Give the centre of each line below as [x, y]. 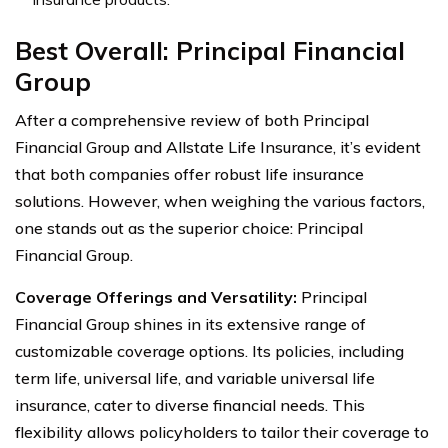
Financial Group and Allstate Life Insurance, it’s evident [218, 146]
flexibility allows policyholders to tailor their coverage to [222, 431]
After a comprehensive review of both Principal [192, 119]
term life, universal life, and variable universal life [195, 377]
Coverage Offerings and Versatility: [158, 296]
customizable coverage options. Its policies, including [209, 350]
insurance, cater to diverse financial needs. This [190, 404]
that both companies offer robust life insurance [189, 173]
